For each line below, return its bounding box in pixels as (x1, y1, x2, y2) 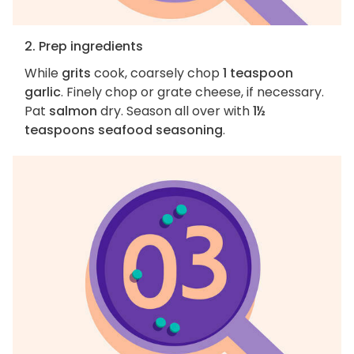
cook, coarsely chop (91, 64, 223, 83)
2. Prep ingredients (24, 37, 143, 56)
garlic (24, 83, 61, 102)
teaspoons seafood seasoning (24, 121, 223, 140)
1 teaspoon (223, 64, 293, 83)
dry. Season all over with (97, 102, 253, 121)
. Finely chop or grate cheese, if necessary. (61, 83, 324, 102)
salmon (49, 102, 97, 121)
